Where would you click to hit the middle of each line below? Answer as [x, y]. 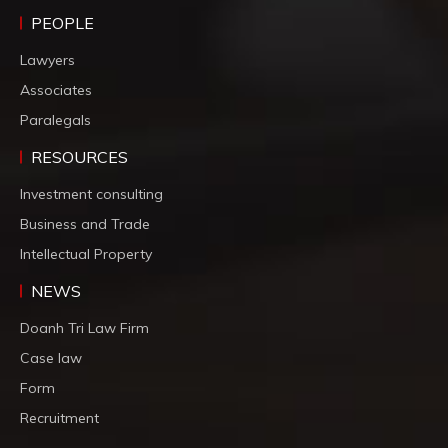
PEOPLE [62, 22]
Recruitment [59, 417]
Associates [56, 89]
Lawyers [47, 59]
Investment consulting [91, 193]
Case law [51, 357]
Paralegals [55, 119]
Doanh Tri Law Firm [84, 327]
